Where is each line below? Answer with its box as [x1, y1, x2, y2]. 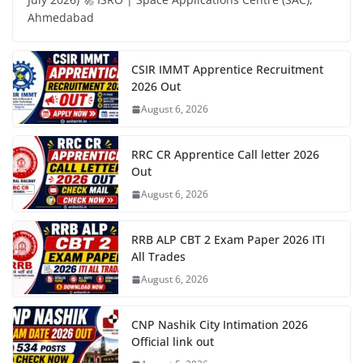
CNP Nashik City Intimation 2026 [131, 317, 308, 333]
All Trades [131, 249, 186, 265]
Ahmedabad [28, 10, 94, 26]
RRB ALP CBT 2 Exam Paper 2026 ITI [131, 232, 325, 248]
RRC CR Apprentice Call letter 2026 [131, 147, 319, 163]
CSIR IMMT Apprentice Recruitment [131, 62, 323, 78]
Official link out [131, 334, 214, 350]
